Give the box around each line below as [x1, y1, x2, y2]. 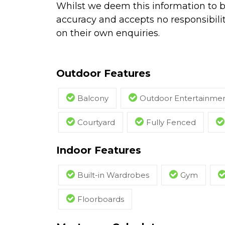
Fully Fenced [146, 117, 196, 127]
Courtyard [77, 117, 115, 127]
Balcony [77, 93, 108, 103]
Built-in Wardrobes [77, 170, 149, 180]
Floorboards [77, 194, 124, 204]
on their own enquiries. [56, 27, 160, 39]
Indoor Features [56, 144, 141, 156]
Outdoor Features [56, 67, 151, 79]
